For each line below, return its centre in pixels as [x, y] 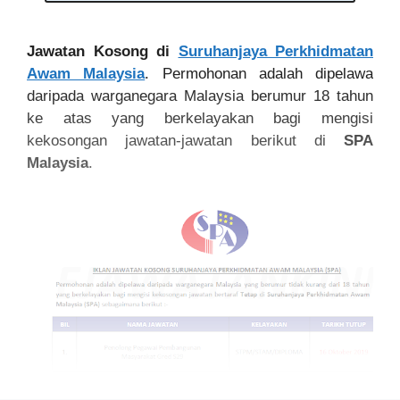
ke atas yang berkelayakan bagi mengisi [200, 118]
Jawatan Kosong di [103, 51]
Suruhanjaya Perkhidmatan [275, 51]
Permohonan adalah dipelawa [267, 73]
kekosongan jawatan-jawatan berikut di [185, 140]
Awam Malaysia [86, 73]
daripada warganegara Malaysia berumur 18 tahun [200, 96]
